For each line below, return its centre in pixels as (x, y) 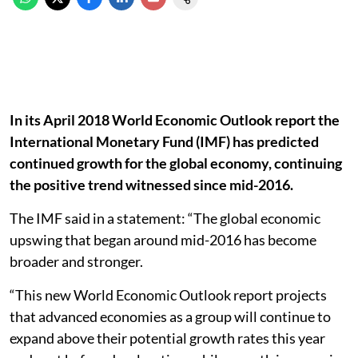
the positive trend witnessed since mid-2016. (151, 185)
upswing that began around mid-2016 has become (163, 240)
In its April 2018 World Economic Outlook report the (175, 120)
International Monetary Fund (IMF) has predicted (164, 142)
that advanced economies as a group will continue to (170, 317)
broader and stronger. (76, 262)
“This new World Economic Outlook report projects (168, 295)
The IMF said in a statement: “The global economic (165, 219)
